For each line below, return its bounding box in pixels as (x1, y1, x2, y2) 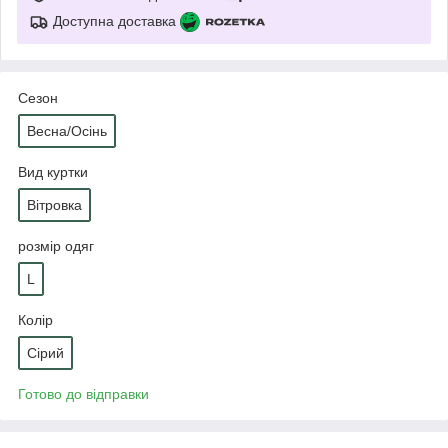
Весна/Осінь (27, 122, 107, 139)
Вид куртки (18, 163, 88, 180)
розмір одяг (18, 237, 94, 254)
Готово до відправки (18, 385, 149, 402)
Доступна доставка (53, 12, 176, 29)
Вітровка (27, 196, 82, 213)
